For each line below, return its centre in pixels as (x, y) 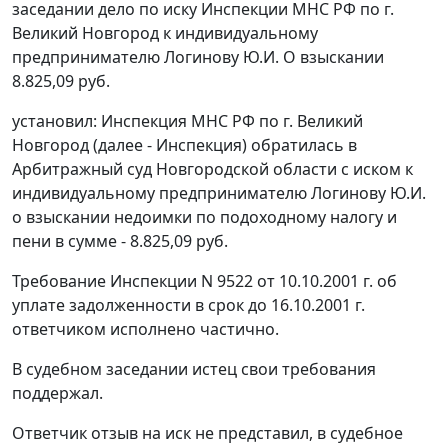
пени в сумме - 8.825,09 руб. (120, 241)
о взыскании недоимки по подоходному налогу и (204, 217)
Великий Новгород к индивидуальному (165, 33)
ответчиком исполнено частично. (145, 329)
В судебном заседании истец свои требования (194, 369)
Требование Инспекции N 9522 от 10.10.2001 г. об (204, 281)
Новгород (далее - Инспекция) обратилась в (184, 145)
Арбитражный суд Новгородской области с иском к (212, 169)
